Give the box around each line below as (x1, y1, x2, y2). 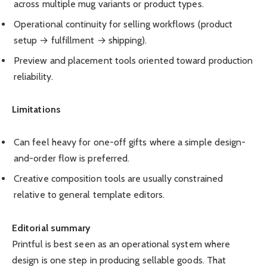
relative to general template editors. (14, 189, 164, 201)
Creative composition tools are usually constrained (14, 173, 223, 185)
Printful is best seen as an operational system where (12, 238, 231, 250)
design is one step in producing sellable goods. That (12, 254, 226, 266)
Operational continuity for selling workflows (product (14, 18, 233, 30)
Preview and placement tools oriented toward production (14, 55, 253, 67)
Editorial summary (12, 222, 91, 234)
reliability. (14, 71, 53, 83)
